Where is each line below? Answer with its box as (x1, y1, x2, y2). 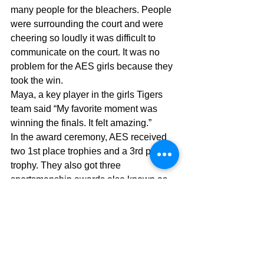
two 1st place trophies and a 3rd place (11, 146, 171, 157)
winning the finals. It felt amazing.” (11, 118, 151, 128)
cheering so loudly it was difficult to (11, 33, 158, 44)
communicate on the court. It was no (11, 47, 162, 58)
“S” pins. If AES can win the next (11, 189, 146, 199)
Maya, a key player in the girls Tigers (11, 90, 165, 100)
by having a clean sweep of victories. (11, 217, 164, 227)
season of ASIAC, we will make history (11, 203, 173, 213)
